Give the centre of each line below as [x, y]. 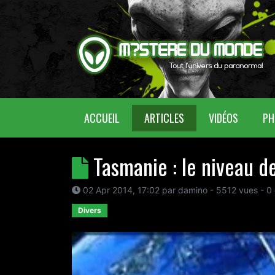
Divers [90, 210]
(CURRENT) [141, 117]
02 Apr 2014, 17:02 [121, 190]
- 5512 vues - [237, 190]
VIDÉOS [223, 118]
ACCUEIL [102, 118]
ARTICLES [164, 118]
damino [193, 190]
